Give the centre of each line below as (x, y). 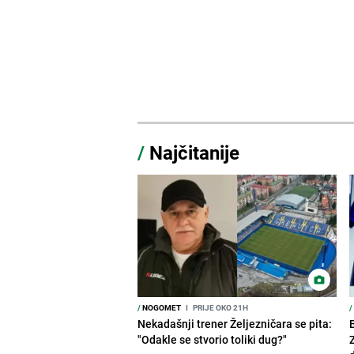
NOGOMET (161, 307)
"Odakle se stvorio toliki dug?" (213, 339)
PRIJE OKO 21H (220, 307)
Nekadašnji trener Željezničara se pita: (235, 323)
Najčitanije (195, 152)
